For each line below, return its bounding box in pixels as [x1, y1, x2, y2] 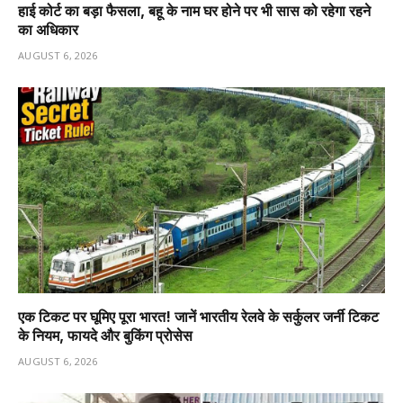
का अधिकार [18, 20, 78, 39]
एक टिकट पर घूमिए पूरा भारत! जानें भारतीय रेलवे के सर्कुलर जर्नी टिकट [18, 308, 379, 327]
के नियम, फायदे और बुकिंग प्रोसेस [18, 327, 193, 345]
